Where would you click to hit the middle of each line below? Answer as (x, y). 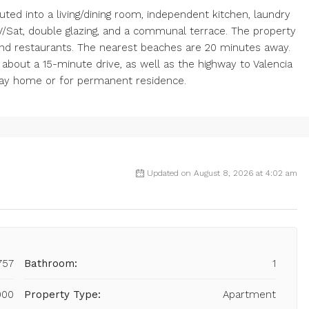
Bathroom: (51, 264)
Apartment (249, 295)
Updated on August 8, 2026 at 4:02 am (222, 173)
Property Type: (62, 295)
